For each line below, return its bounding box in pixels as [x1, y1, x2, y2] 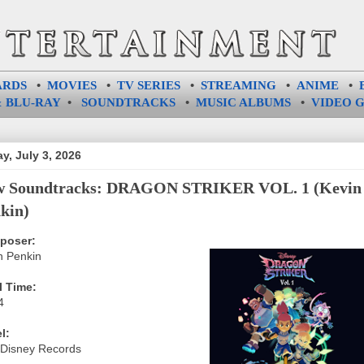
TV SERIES [116, 79, 180, 92]
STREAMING [200, 79, 276, 92]
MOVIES [46, 79, 97, 92]
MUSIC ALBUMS [195, 96, 291, 109]
